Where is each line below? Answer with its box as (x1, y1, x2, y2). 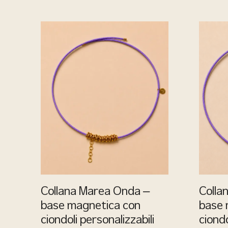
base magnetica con (41, 200, 140, 212)
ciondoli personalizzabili (41, 214, 154, 226)
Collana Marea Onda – (41, 186, 150, 197)
